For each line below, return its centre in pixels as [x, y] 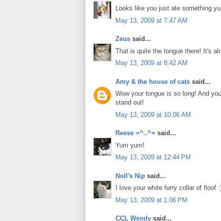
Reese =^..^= [135, 133]
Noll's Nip [130, 176]
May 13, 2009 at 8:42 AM [151, 63]
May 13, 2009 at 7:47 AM [151, 20]
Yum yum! [130, 145]
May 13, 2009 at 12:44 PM [153, 157]
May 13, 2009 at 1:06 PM [151, 200]
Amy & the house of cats [153, 81]
